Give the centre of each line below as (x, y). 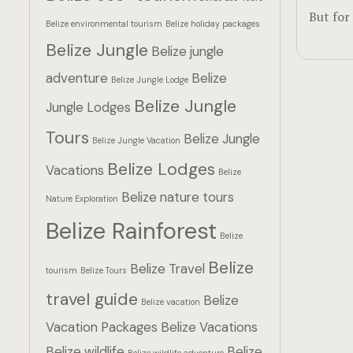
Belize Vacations (209, 327)
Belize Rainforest (131, 231)
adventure (77, 78)
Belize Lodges (161, 169)
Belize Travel (167, 269)
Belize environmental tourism (104, 24)
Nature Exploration (82, 199)
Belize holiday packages (213, 24)
